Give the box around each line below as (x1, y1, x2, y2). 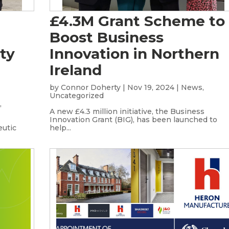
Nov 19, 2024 (127, 83, 175, 92)
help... (50, 123, 72, 132)
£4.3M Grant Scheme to (50, 12, 225, 30)
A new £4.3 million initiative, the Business (50, 107, 205, 116)
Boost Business (50, 29, 164, 46)
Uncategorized (50, 91, 104, 100)
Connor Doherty (61, 83, 121, 92)
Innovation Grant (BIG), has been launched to (50, 115, 218, 124)
